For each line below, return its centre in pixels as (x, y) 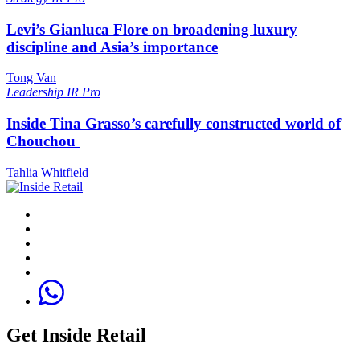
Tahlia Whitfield (47, 172)
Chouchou (43, 141)
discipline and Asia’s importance (112, 47)
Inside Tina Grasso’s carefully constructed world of (174, 124)
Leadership (37, 92)
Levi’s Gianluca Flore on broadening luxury (152, 29)
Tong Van (31, 78)
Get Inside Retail (76, 335)
